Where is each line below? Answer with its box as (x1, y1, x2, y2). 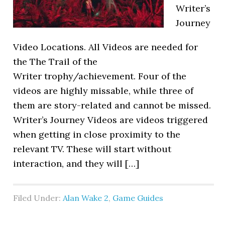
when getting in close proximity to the (13, 129, 181, 140)
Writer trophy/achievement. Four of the (13, 70, 187, 82)
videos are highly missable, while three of (13, 85, 194, 96)
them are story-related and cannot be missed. (13, 99, 211, 111)
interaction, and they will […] (13, 158, 140, 169)
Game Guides (113, 193, 164, 203)
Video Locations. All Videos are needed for (13, 41, 198, 53)
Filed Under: (13, 193, 63, 203)
